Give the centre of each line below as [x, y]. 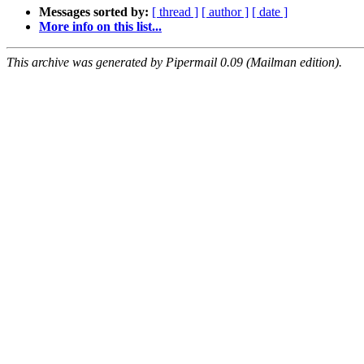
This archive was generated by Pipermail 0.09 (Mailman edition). [174, 63]
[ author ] [225, 12]
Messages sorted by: [94, 12]
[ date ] [270, 12]
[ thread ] [175, 12]
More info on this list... [100, 27]
